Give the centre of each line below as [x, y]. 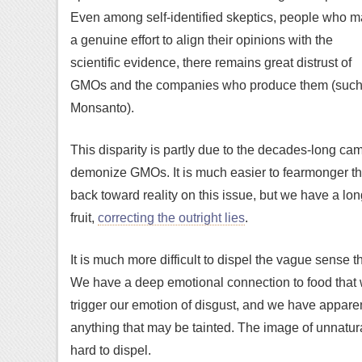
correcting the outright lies [171, 218]
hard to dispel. [111, 350]
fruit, [84, 218]
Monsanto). [102, 108]
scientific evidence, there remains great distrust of [211, 63]
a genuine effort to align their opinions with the [202, 40]
